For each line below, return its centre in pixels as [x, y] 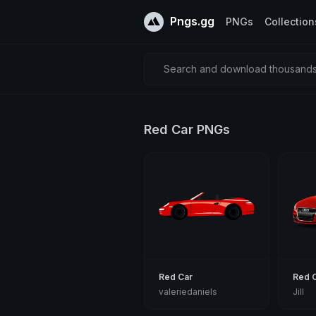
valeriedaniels [188, 292]
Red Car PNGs [187, 129]
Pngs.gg [191, 22]
